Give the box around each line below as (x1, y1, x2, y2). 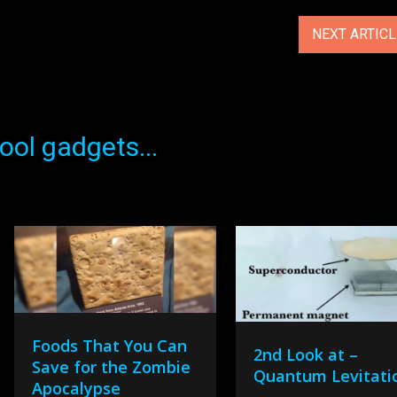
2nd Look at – (253, 344, 359, 365)
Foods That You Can (31, 335, 187, 357)
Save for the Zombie (31, 356, 191, 378)
